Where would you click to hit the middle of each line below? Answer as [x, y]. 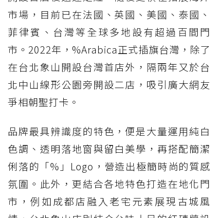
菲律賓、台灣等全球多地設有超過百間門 [109, 32]
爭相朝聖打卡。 [44, 102]
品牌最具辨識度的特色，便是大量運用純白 [109, 131]
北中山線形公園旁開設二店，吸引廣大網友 [109, 85]
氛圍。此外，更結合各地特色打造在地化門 [109, 184]
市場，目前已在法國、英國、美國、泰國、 [109, 15]
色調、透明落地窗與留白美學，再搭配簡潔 [109, 149]
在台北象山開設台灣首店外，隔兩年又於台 [109, 67]
